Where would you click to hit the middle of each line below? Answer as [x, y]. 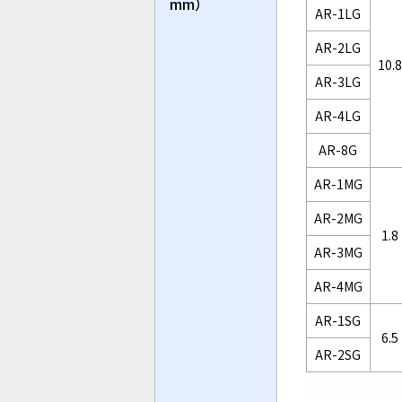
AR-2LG [338, 48]
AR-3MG [338, 253]
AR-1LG [338, 14]
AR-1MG [338, 184]
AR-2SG [338, 355]
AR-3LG [338, 82]
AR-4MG [338, 287]
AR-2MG [338, 218]
